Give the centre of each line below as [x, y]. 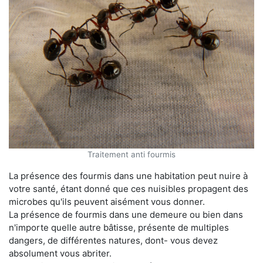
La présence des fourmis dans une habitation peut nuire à [128, 176]
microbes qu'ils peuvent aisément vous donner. [107, 202]
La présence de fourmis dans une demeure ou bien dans [126, 215]
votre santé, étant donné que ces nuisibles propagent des [129, 189]
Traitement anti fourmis [131, 155]
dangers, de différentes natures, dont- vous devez [113, 241]
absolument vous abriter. [60, 254]
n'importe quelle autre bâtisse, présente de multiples [119, 228]
